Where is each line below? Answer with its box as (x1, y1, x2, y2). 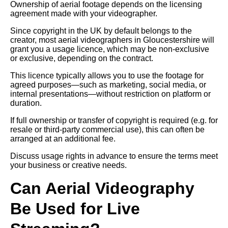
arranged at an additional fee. (10, 134, 116, 143)
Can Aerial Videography (10, 179, 194, 197)
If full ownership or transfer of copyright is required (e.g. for (10, 116, 218, 125)
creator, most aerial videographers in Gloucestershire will (10, 35, 214, 44)
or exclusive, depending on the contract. (10, 53, 153, 63)
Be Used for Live (10, 199, 140, 218)
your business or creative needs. (10, 160, 127, 169)
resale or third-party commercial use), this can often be (10, 125, 205, 134)
